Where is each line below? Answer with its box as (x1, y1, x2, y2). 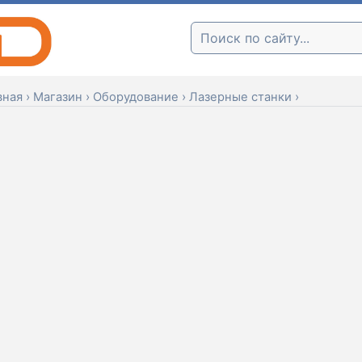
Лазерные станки (188, 89, 292, 104)
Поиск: (190, 28, 234, 45)
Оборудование (92, 89, 179, 104)
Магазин (32, 89, 82, 104)
